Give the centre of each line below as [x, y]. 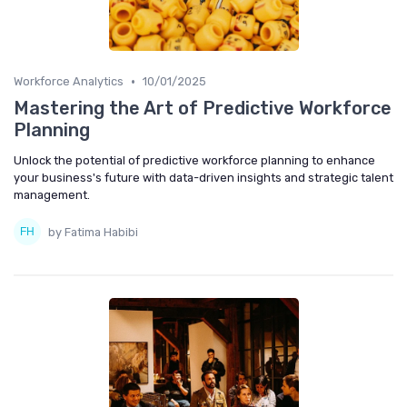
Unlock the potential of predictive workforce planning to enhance [194, 161]
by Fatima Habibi [93, 232]
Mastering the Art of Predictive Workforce [203, 109]
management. [52, 195]
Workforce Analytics [69, 82]
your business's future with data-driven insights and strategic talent [203, 178]
